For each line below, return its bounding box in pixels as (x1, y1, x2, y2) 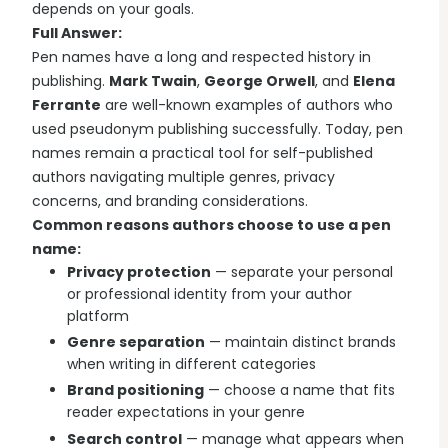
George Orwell (204, 71, 315, 91)
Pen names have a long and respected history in (32, 47, 371, 67)
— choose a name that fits (204, 380, 395, 401)
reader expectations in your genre (67, 402, 305, 423)
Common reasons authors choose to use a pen (32, 215, 391, 235)
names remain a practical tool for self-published (32, 143, 373, 163)
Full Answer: (32, 23, 122, 43)
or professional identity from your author (67, 284, 352, 304)
